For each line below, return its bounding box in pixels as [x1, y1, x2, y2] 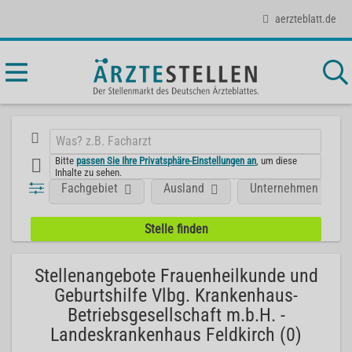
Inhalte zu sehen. [55, 166, 123, 178]
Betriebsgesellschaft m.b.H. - [67, 304, 285, 326]
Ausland [163, 180, 205, 196]
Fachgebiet [61, 180, 119, 196]
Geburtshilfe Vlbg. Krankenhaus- [54, 284, 298, 306]
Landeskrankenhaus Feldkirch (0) [50, 324, 302, 346]
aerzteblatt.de [275, 12, 336, 25]
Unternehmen [250, 180, 319, 196]
